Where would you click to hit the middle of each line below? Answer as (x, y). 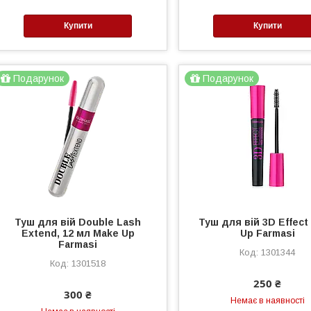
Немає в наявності (267, 300)
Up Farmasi (267, 233)
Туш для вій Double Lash (78, 222)
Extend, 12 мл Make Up (78, 233)
